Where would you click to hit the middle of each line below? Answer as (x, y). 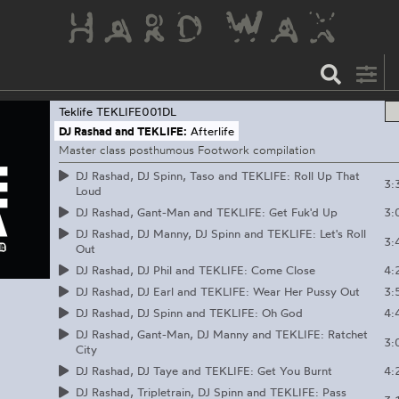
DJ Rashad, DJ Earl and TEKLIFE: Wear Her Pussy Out (217, 291)
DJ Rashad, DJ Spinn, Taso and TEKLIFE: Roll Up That (217, 175)
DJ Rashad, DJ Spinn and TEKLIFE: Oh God (189, 312)
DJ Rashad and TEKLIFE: (122, 130)
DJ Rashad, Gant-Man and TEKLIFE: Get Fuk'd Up (206, 212)
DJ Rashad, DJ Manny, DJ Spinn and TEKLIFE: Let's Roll (220, 233)
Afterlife (213, 130)
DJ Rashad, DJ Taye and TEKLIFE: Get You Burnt (204, 370)
